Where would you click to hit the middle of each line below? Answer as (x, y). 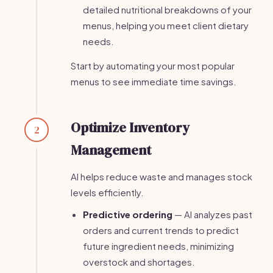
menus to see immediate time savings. (154, 81)
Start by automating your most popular (153, 66)
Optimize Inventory (130, 127)
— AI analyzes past (212, 214)
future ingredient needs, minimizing (158, 246)
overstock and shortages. (139, 262)
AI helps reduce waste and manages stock (161, 176)
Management (111, 150)
